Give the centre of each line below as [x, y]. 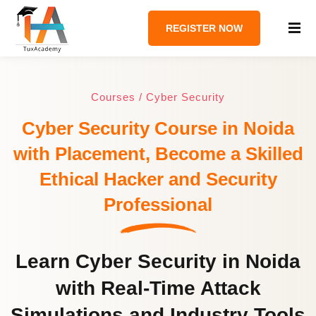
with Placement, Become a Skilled [158, 154]
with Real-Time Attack [158, 288]
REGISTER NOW [204, 28]
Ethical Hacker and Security [158, 179]
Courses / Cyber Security [158, 97]
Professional [158, 205]
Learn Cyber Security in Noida [158, 261]
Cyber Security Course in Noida [158, 128]
